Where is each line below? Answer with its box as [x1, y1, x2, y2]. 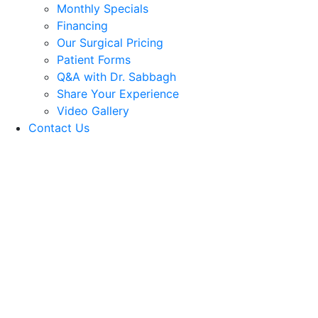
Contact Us [28, 121, 89, 135]
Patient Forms [57, 53, 131, 67]
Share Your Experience [57, 87, 179, 101]
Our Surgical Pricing [57, 35, 163, 50]
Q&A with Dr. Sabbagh [57, 70, 176, 84]
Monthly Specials [57, 1, 148, 16]
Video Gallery [57, 104, 129, 118]
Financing [57, 18, 108, 33]
